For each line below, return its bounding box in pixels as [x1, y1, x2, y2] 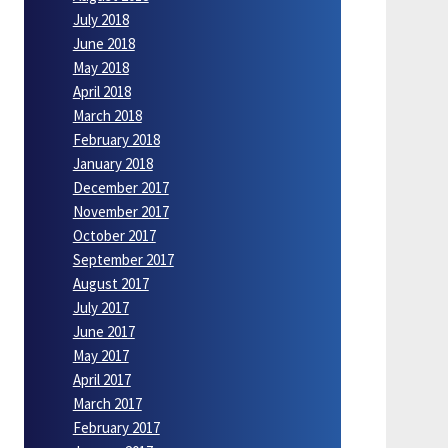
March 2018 [72, 106, 142, 126]
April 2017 [72, 370, 131, 390]
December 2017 [72, 178, 169, 198]
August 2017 [72, 274, 149, 294]
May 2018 [72, 58, 129, 78]
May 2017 [72, 346, 129, 366]
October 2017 [72, 226, 156, 246]
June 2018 [72, 34, 135, 54]
